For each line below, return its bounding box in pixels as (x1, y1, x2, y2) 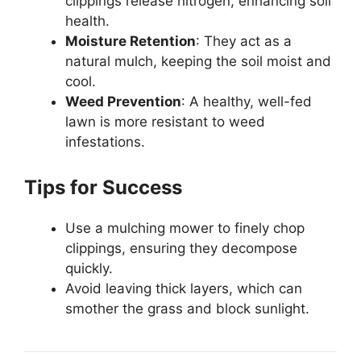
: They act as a (196, 33, 292, 50)
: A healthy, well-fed (181, 93, 312, 110)
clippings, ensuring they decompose (65, 239, 297, 256)
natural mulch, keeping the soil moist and (65, 53, 331, 70)
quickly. (65, 259, 113, 276)
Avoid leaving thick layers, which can (65, 280, 302, 297)
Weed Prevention (65, 93, 181, 110)
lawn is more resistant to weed (65, 114, 265, 131)
